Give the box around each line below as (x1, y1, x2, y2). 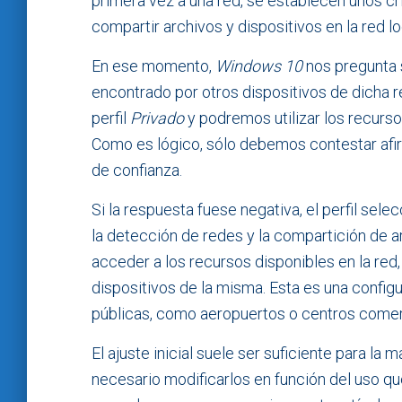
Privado (130, 109, 184, 128)
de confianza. (92, 161, 182, 180)
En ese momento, (92, 57, 215, 76)
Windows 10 (215, 57, 302, 76)
